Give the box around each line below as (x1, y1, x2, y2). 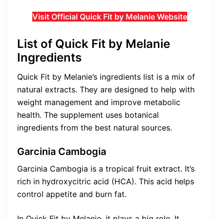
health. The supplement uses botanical (17, 109, 159, 120)
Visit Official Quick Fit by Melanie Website (32, 12, 187, 22)
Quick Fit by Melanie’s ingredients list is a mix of (17, 71, 195, 82)
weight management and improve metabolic (17, 97, 180, 107)
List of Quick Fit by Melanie (17, 36, 170, 51)
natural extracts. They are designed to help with (17, 84, 195, 94)
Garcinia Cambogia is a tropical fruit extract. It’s (17, 163, 195, 174)
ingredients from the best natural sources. (17, 122, 172, 132)
